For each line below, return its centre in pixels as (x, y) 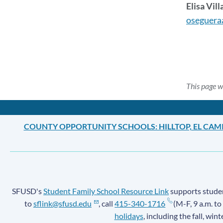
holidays (129, 216)
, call (107, 204)
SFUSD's (28, 191)
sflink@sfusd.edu (62, 204)
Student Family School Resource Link (106, 191)
